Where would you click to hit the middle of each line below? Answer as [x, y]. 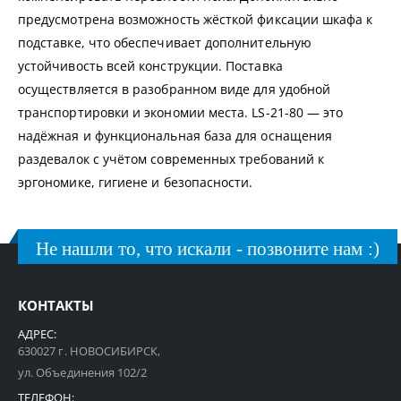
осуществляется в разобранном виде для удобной [175, 89]
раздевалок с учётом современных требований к [171, 158]
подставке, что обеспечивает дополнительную [165, 42]
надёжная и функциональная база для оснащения [175, 135]
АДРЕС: [38, 334]
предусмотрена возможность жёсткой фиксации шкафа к [196, 19]
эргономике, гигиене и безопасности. [136, 182]
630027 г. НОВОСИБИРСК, [90, 351]
